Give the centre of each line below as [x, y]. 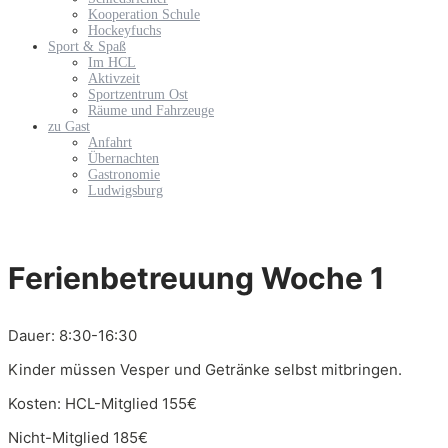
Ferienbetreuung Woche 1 [196, 278]
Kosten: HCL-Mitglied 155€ [102, 404]
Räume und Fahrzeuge [151, 111]
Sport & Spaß [87, 47]
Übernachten [123, 159]
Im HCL [112, 63]
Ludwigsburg [125, 191]
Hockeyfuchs [124, 31]
